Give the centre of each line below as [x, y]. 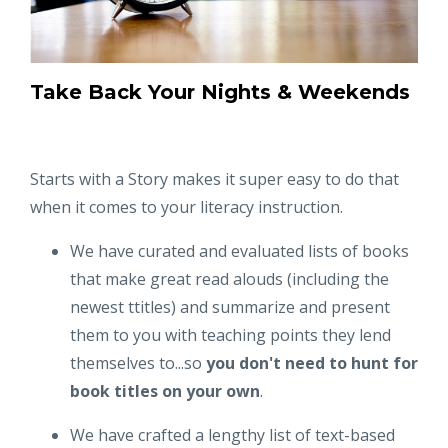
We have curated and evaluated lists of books [239, 251]
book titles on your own [165, 391]
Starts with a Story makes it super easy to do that [214, 179]
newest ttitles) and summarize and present [230, 307]
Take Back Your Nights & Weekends [220, 92]
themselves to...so [138, 363]
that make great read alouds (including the [229, 279]
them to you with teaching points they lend [230, 335]
